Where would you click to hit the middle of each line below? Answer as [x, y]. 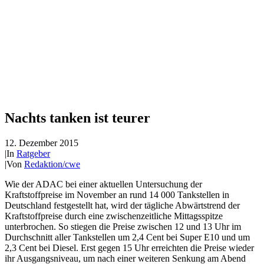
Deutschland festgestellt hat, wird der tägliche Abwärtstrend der [122, 205]
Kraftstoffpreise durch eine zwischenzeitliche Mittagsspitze [114, 216]
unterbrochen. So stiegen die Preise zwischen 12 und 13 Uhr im [123, 226]
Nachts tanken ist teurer [77, 118]
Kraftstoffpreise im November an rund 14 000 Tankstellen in [117, 194]
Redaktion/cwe [52, 164]
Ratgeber [33, 153]
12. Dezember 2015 [42, 143]
